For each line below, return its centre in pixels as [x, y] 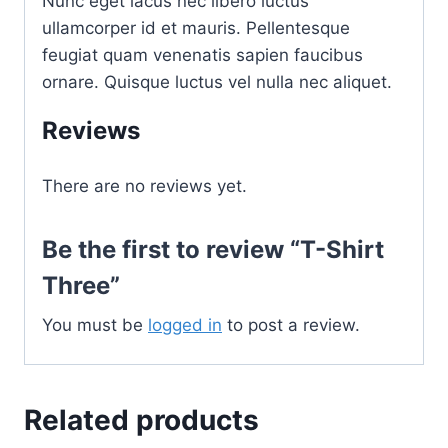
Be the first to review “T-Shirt [213, 249]
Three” [81, 285]
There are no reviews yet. [144, 185]
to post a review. [291, 324]
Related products [141, 420]
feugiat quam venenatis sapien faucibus [202, 54]
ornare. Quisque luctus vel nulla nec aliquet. [217, 81]
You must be [95, 324]
